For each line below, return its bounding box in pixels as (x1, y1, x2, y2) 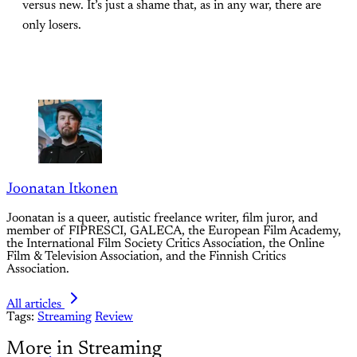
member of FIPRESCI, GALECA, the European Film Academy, (6, 224, 341, 237)
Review (95, 310, 133, 324)
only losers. (22, 19, 81, 33)
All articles (6, 297, 61, 311)
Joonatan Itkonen (6, 181, 118, 197)
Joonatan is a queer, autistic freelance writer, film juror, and (6, 211, 318, 225)
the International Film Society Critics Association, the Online (6, 237, 324, 250)
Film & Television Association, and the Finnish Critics (6, 249, 286, 263)
